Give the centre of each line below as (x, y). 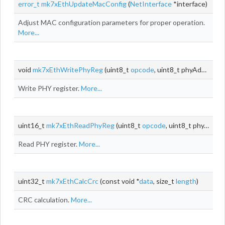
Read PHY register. (48, 144)
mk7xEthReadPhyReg (80, 125)
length (186, 181)
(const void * (119, 181)
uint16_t (32, 125)
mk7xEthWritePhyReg (68, 70)
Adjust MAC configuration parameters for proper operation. (111, 22)
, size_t (164, 181)
